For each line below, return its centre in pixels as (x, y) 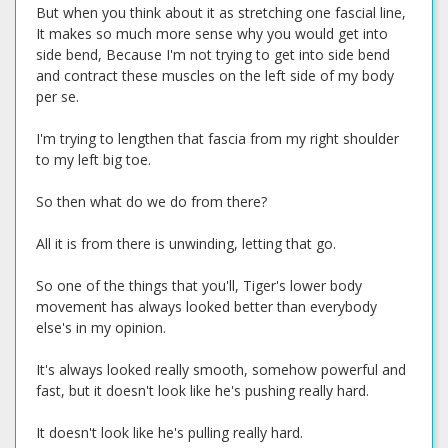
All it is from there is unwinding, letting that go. (186, 243)
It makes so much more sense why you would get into (212, 33)
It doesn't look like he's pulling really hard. (169, 432)
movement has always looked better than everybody (206, 306)
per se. (57, 96)
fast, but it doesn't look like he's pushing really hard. (202, 390)
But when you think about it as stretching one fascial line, (221, 12)
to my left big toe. (93, 159)
